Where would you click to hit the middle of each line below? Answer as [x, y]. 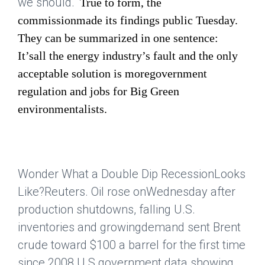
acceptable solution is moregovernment [112, 74]
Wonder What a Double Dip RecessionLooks [132, 174]
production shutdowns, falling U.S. [106, 210]
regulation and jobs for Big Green [98, 91]
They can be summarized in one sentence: [118, 38]
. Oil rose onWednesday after [160, 192]
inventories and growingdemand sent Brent [129, 227]
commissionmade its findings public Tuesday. [128, 20]
